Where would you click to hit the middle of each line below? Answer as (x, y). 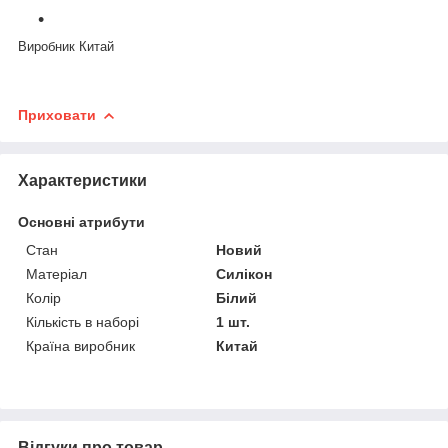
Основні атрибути (81, 221)
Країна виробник (80, 345)
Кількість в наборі (82, 321)
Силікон (244, 273)
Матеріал (56, 273)
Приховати (57, 114)
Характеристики (82, 180)
